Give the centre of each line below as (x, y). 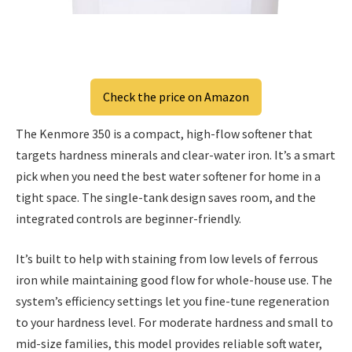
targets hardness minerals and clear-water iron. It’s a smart (176, 154)
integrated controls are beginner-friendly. (128, 218)
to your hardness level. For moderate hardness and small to (174, 323)
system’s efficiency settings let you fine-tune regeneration (172, 301)
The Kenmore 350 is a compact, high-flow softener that (164, 133)
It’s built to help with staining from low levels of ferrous (167, 259)
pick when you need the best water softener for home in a (168, 176)
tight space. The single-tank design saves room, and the (166, 197)
